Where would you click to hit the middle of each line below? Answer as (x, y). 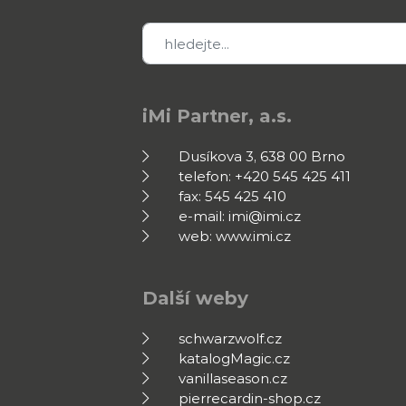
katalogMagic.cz (234, 359)
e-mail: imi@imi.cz (240, 217)
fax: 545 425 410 (232, 197)
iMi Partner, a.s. (217, 116)
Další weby (195, 298)
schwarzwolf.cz (230, 339)
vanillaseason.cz (233, 379)
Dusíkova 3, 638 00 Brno (262, 157)
